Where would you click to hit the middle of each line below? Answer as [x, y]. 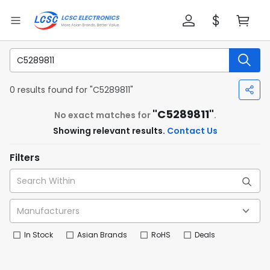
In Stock [39, 235]
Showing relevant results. [110, 131]
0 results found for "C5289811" [71, 89]
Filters [25, 158]
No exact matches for [103, 115]
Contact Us [192, 131]
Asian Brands [102, 235]
